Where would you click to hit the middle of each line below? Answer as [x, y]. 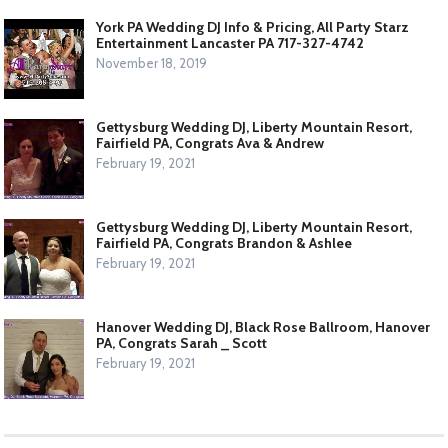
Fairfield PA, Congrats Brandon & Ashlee [224, 243]
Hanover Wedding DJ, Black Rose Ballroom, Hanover [263, 327]
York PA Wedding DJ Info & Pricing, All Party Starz [253, 27]
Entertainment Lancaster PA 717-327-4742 [230, 43]
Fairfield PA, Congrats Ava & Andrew [210, 143]
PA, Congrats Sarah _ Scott [182, 343]
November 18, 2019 [152, 63]
